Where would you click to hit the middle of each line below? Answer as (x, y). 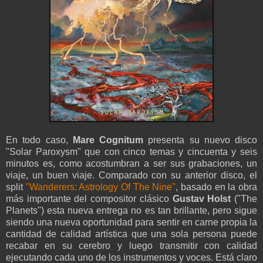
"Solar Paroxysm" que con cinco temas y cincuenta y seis (131, 152)
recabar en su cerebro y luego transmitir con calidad (131, 246)
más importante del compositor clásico (89, 199)
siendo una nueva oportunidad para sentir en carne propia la (131, 222)
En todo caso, (39, 140)
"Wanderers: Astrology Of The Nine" (101, 187)
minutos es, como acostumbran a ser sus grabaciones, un (131, 164)
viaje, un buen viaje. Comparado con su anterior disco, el (131, 176)
